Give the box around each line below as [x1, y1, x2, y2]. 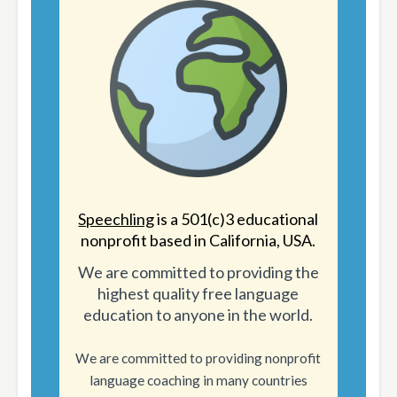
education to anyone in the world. [83, 305, 314, 325]
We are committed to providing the [77, 262, 319, 283]
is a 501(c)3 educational [154, 209, 319, 230]
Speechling [78, 209, 155, 230]
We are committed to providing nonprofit [75, 350, 322, 367]
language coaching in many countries [89, 372, 307, 389]
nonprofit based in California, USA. [81, 230, 316, 251]
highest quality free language [97, 284, 300, 304]
